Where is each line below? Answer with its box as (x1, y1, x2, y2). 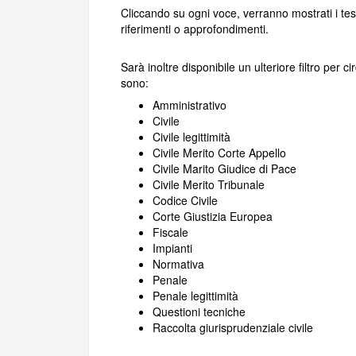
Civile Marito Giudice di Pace (153, 161, 296, 177)
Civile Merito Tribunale (153, 176, 265, 193)
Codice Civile (153, 192, 218, 209)
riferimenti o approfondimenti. (121, 21, 269, 37)
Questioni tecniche (153, 304, 246, 320)
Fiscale (153, 224, 188, 241)
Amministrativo (153, 97, 226, 114)
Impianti (153, 240, 192, 257)
